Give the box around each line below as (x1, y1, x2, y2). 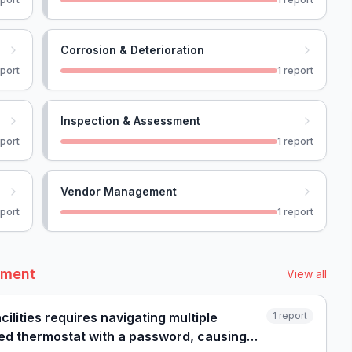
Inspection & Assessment (60, 114, 200, 127)
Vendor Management (60, 185, 177, 198)
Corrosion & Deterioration (60, 43, 204, 57)
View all (287, 267, 327, 280)
